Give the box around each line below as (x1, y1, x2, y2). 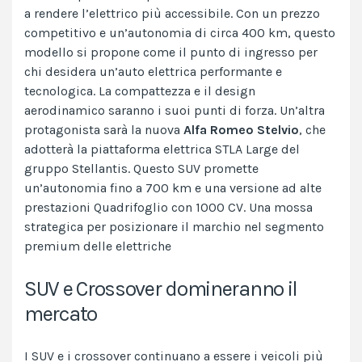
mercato (24, 301, 97, 327)
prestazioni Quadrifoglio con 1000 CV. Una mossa (24, 200, 313, 216)
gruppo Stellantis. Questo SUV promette (24, 161, 259, 177)
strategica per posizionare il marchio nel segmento (24, 219, 324, 235)
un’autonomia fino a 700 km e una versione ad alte (24, 180, 322, 196)
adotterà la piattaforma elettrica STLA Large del (24, 141, 300, 158)
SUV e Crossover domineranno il (24, 276, 298, 302)
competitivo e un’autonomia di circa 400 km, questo (24, 25, 335, 41)
